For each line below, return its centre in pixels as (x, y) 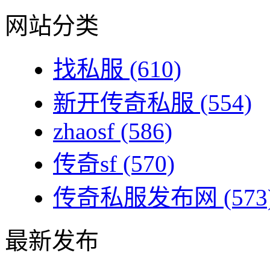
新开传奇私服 (124, 103)
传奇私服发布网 (135, 198)
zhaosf (84, 131)
